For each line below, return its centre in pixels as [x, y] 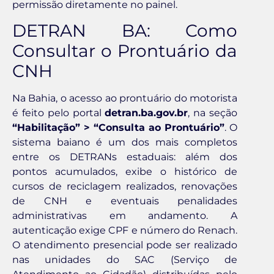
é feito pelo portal [59, 113]
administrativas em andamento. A [125, 216]
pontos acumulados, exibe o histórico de [125, 172]
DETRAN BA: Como [125, 31]
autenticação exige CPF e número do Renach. [125, 231]
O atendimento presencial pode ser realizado [125, 245]
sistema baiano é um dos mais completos [125, 143]
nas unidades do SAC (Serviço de [125, 260]
